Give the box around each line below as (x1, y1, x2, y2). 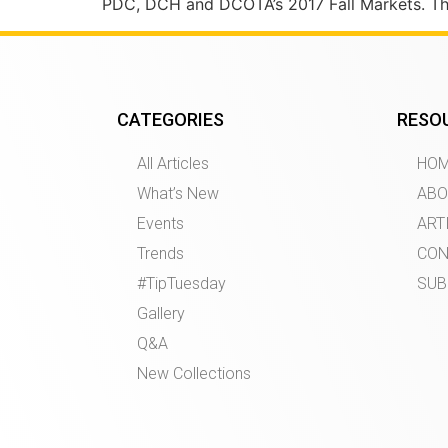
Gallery (137, 303, 185, 323)
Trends (137, 243, 184, 263)
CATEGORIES (117, 108, 224, 130)
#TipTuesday (137, 273, 226, 293)
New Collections (137, 363, 251, 383)
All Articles (137, 153, 209, 173)
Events (137, 213, 184, 233)
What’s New (137, 183, 219, 203)
